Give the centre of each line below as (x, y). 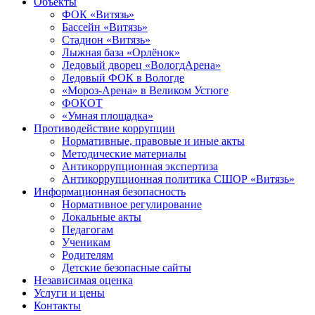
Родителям (88, 255)
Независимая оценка (83, 280)
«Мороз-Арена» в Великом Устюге (145, 90)
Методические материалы (124, 154)
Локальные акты (102, 217)
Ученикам (86, 242)
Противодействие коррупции (104, 128)
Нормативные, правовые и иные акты (153, 141)
